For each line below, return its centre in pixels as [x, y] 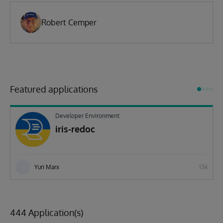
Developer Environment [87, 116]
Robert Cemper [69, 22]
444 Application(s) [47, 213]
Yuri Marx [47, 167]
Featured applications [54, 89]
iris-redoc [75, 129]
